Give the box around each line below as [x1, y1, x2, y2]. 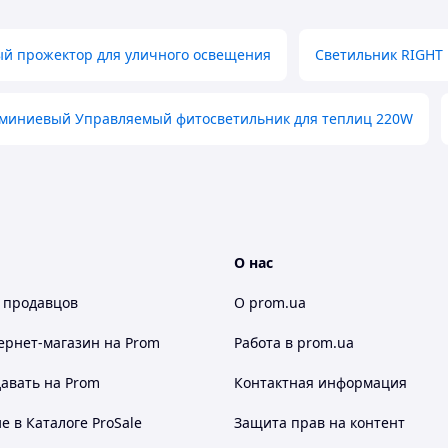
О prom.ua [234, 293, 306, 312]
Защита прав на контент [234, 413, 405, 432]
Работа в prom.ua [234, 333, 354, 352]
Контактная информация [234, 373, 407, 392]
